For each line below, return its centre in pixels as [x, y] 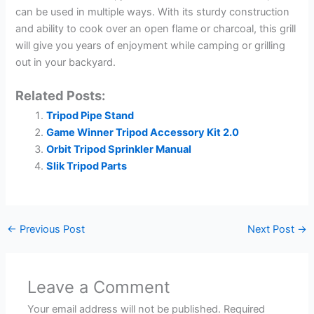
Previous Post [50, 229]
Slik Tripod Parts [87, 166]
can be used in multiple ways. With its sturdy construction [153, 12]
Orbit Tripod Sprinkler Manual [119, 150]
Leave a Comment [99, 287]
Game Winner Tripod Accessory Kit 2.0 [143, 133]
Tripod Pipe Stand [90, 116]
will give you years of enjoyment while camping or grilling [151, 45]
